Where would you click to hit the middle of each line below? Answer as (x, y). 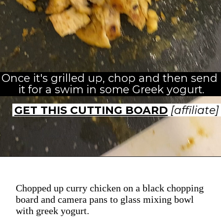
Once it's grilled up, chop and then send (110, 78)
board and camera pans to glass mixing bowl (105, 199)
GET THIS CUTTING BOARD (91, 110)
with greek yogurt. (53, 210)
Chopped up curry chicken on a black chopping (110, 188)
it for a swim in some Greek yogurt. (111, 90)
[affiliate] (195, 110)
